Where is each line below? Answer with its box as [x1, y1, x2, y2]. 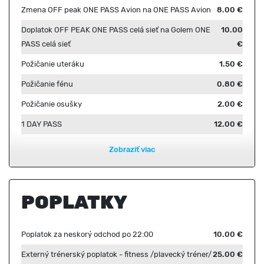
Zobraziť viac [109, 144, 155, 154]
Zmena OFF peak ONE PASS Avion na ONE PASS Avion [21, 5, 211, 14]
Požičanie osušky [21, 100, 82, 108]
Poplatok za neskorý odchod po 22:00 [21, 230, 153, 239]
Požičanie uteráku [21, 60, 84, 68]
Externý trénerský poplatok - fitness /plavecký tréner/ [21, 250, 212, 259]
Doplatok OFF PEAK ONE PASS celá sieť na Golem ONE [21, 25, 210, 34]
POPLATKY [21, 191, 127, 213]
